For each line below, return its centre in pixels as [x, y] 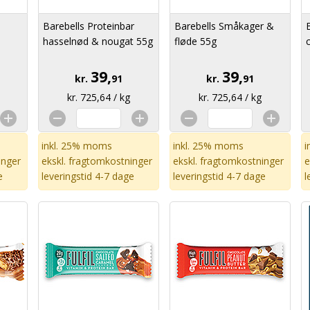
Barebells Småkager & [224, 26]
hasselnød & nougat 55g [98, 41]
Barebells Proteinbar [89, 26]
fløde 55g [195, 41]
